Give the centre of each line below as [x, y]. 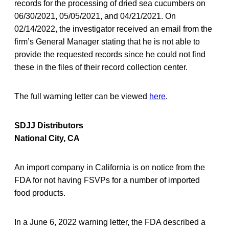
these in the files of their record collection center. [101, 67]
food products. [40, 193]
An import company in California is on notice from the [110, 167]
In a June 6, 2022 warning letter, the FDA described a [110, 222]
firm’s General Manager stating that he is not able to [107, 41]
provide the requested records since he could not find [110, 54]
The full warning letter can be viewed [82, 96]
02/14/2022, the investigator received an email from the [113, 29]
